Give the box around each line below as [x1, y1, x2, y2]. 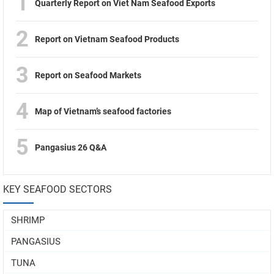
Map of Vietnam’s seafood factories [35, 106, 171, 116]
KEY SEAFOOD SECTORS [3, 183, 112, 195]
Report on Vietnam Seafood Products [35, 34, 179, 44]
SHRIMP [11, 214, 45, 226]
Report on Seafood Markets [35, 70, 141, 80]
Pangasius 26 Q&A [35, 142, 106, 152]
